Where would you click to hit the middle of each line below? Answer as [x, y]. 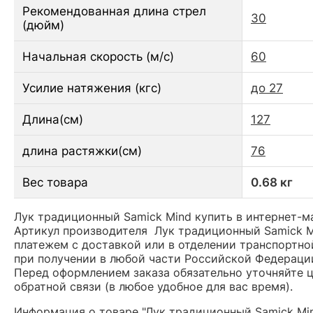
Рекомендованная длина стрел [114, 11]
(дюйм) [43, 25]
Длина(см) [53, 119]
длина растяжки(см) [82, 151]
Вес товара [55, 182]
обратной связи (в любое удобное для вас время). [153, 286]
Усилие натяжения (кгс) [92, 88]
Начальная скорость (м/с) [98, 56]
